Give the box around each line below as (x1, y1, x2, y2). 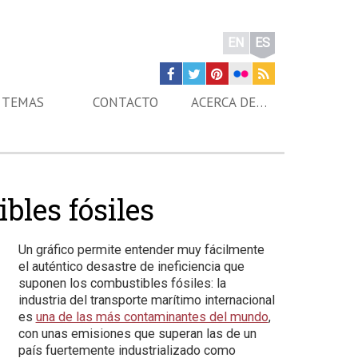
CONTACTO (92, 93, 158, 111)
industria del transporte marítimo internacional (18, 292, 275, 308)
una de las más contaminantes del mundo (35, 309, 268, 324)
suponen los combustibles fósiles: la (18, 276, 226, 291)
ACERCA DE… (191, 93, 268, 111)
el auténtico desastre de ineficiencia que (18, 259, 245, 274)
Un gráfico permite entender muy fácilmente (18, 242, 265, 257)
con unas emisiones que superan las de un (18, 326, 257, 341)
